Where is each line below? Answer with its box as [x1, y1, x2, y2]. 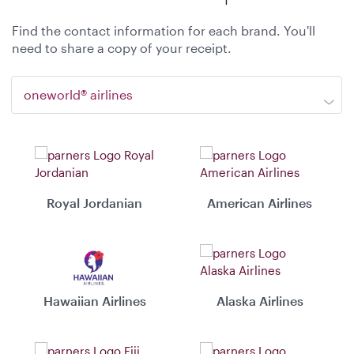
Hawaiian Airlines [43, 293, 146, 308]
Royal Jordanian [47, 195, 142, 210]
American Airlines [207, 195, 312, 210]
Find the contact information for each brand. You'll [12, 23, 315, 38]
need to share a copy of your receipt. [12, 40, 232, 55]
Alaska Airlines [216, 293, 303, 308]
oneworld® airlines [24, 87, 133, 102]
